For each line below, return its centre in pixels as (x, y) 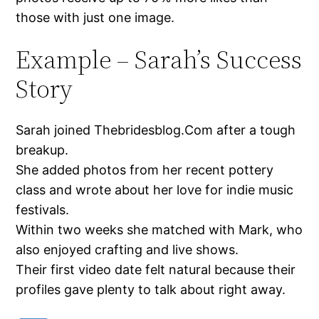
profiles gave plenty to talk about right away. (151, 290)
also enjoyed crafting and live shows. (127, 250)
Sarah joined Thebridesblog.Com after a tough (156, 130)
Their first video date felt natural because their (156, 270)
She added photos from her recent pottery (145, 170)
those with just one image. (95, 18)
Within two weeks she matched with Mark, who (159, 230)
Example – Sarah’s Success (159, 60)
